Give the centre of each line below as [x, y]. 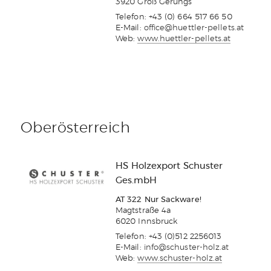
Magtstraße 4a [143, 211]
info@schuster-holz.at [186, 248]
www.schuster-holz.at [180, 259]
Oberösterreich [75, 129]
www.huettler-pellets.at [184, 39]
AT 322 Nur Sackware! [158, 200]
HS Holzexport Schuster [169, 166]
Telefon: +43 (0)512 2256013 [169, 237]
